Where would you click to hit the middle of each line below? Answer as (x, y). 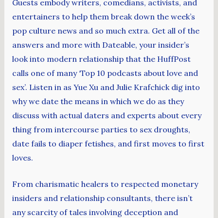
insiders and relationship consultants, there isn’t (102, 198)
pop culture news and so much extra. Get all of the (106, 30)
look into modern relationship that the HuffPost (101, 59)
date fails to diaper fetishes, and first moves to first (108, 143)
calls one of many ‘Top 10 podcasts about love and (105, 73)
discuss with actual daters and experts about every (107, 115)
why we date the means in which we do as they (98, 101)
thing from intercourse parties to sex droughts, (101, 129)
